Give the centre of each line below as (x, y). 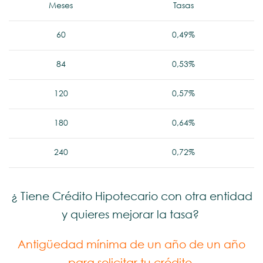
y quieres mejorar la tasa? (131, 215)
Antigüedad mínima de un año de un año (131, 245)
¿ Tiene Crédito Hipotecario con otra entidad (131, 197)
